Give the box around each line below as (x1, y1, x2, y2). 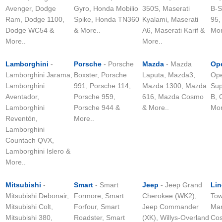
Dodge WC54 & (5, 26, 54, 34)
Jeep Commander (142, 203, 199, 211)
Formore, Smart (74, 192, 124, 200)
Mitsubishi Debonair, (5, 192, 69, 200)
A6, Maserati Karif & (142, 26, 205, 34)
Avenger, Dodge (5, 4, 56, 12)
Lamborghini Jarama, (5, 71, 72, 79)
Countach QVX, (5, 136, 54, 144)
